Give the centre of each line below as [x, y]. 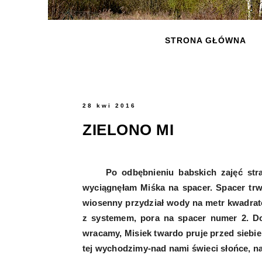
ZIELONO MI [128, 130]
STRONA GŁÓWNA [205, 40]
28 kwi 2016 [109, 106]
